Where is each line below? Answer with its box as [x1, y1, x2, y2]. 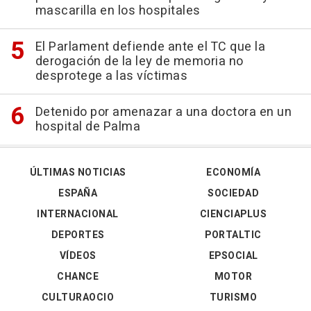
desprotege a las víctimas [35, 67, 187, 85]
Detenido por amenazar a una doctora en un [35, 103, 292, 121]
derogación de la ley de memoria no [35, 52, 244, 71]
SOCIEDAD [208, 186, 259, 201]
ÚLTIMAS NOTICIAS [29, 165, 126, 180]
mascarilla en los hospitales [35, 1, 201, 20]
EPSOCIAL [208, 249, 258, 263]
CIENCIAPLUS [199, 207, 267, 221]
